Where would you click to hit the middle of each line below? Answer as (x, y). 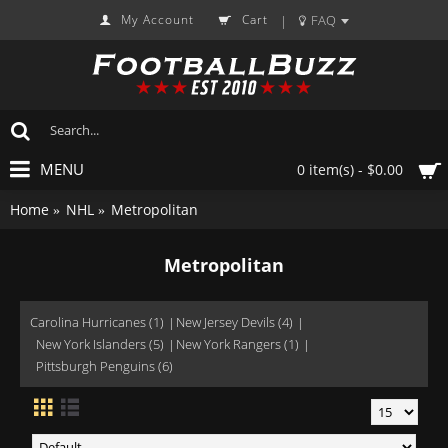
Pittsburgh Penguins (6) (104, 366)
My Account (157, 19)
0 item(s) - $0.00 (350, 169)
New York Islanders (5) (100, 344)
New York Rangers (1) (237, 344)
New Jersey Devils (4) (234, 322)
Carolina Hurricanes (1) (97, 322)
